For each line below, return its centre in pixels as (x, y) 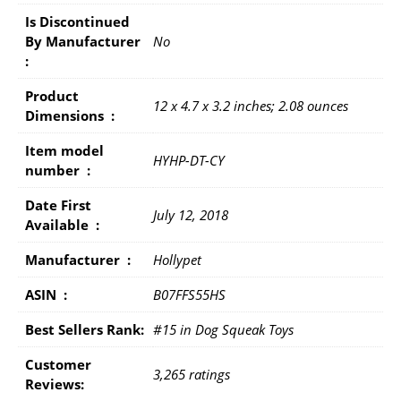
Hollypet (177, 259)
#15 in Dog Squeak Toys (223, 329)
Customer (58, 364)
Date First (58, 205)
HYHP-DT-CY (189, 160)
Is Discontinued (77, 21)
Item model (64, 150)
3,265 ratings (192, 374)
